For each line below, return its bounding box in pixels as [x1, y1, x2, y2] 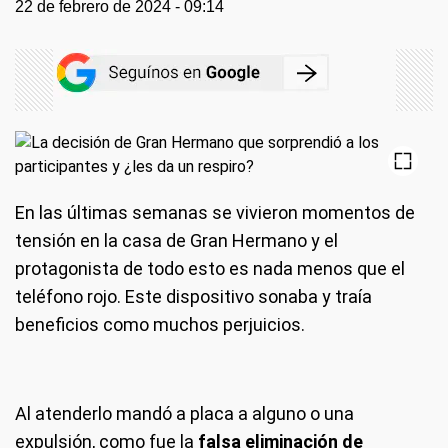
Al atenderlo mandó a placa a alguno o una [15, 403, 354, 424]
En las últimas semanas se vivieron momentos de [15, 202, 415, 223]
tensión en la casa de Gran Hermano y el [15, 230, 338, 251]
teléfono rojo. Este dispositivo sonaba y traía [15, 286, 372, 307]
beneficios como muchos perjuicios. [15, 314, 305, 335]
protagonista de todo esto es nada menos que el [15, 258, 405, 279]
